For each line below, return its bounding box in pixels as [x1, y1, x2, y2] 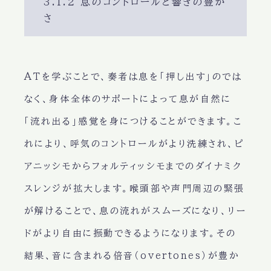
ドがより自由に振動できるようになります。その [24, 229, 237, 238]
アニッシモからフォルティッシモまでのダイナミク [24, 162, 243, 171]
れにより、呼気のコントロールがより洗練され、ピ [24, 139, 244, 149]
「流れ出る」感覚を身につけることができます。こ [24, 117, 243, 126]
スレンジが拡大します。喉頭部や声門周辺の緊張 [24, 184, 245, 194]
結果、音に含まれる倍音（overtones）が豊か [24, 251, 240, 261]
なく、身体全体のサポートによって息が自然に [24, 94, 232, 104]
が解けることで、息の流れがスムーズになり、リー [24, 206, 247, 216]
